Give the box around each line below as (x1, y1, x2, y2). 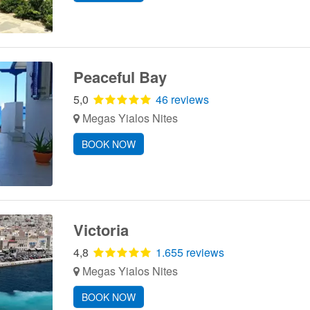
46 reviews (155, 91, 209, 107)
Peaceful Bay (73, 66, 167, 88)
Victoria (73, 219, 129, 241)
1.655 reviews (155, 244, 224, 260)
